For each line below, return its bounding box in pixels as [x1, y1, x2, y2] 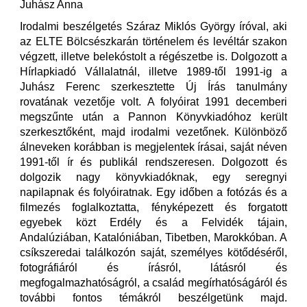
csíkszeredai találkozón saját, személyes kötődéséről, [20, 247, 287, 258]
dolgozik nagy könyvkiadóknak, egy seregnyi [20, 171, 287, 183]
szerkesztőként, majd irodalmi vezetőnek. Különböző [20, 126, 287, 138]
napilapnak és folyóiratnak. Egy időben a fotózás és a [20, 186, 287, 198]
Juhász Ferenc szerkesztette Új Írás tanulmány [20, 81, 287, 93]
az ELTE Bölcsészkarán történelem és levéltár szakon [20, 36, 287, 47]
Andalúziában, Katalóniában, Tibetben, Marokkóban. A [20, 232, 287, 243]
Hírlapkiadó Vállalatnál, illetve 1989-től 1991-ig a [20, 66, 287, 77]
